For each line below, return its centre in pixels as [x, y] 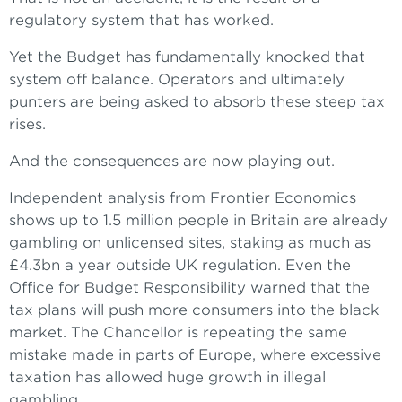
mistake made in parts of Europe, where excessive [195, 355]
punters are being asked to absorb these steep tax [197, 102]
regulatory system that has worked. [141, 21]
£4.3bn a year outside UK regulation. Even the [180, 266]
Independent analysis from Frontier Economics [183, 198]
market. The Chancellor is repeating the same [178, 333]
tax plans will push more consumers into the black [194, 310]
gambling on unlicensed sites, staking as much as [190, 243]
